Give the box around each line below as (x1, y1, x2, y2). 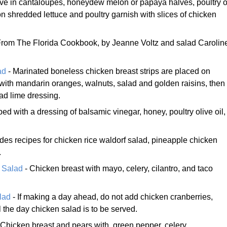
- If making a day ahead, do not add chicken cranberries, (11, 192, 213, 201)
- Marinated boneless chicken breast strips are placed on (6, 66, 210, 75)
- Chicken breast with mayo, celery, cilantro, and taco (23, 164, 213, 173)
